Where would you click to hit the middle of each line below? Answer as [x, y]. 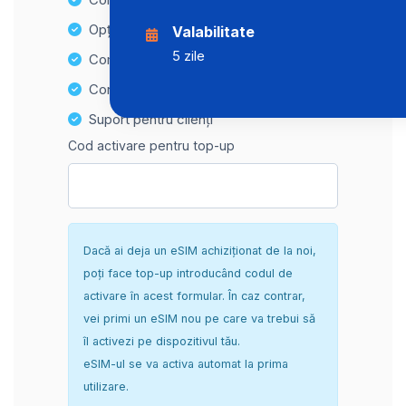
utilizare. [106, 386]
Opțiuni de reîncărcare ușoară [180, 29]
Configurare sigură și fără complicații [202, 89]
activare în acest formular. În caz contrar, [194, 295]
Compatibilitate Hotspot [163, 59]
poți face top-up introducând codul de [188, 273]
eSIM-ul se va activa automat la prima [186, 363]
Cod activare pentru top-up [151, 145]
